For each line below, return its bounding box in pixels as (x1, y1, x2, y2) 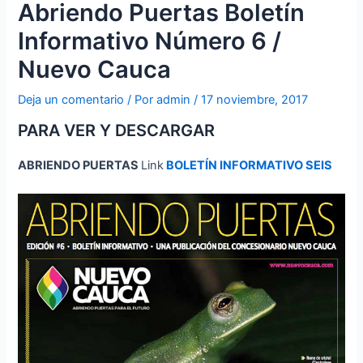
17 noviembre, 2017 (201, 92, 309, 108)
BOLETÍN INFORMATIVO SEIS (166, 157, 333, 173)
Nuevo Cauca (18, 55, 172, 84)
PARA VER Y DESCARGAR (18, 120, 216, 140)
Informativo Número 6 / (18, 27, 282, 56)
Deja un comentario (18, 92, 125, 108)
